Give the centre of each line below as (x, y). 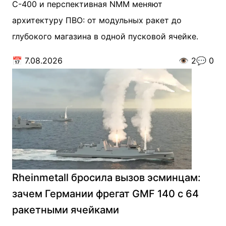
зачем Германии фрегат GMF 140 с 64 (105, 194)
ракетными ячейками (66, 210)
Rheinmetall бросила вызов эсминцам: (106, 178)
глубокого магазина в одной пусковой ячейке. (105, 36)
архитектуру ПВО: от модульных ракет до (97, 20)
